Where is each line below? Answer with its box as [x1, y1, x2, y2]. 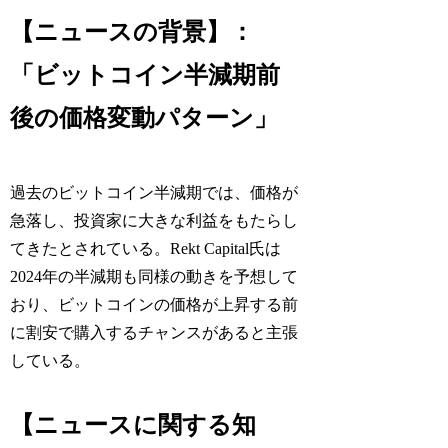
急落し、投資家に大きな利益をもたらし [10, 211, 299, 229]
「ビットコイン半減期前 [10, 61, 281, 88]
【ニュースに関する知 [10, 411, 257, 438]
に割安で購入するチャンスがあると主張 [10, 323, 299, 341]
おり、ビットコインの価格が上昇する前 [10, 295, 299, 313]
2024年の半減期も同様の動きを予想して [10, 267, 299, 285]
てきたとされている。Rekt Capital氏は [10, 239, 282, 257]
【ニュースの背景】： [10, 18, 255, 45]
